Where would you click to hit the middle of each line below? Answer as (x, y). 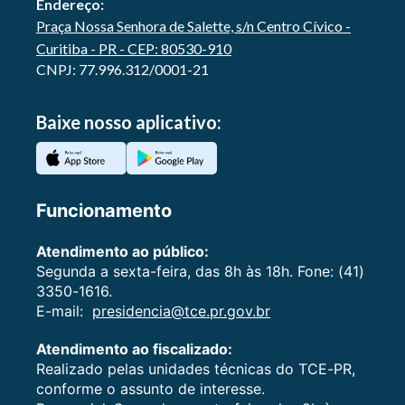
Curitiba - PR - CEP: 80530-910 (134, 49)
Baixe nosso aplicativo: (129, 122)
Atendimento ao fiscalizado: (134, 349)
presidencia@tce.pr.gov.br (181, 311)
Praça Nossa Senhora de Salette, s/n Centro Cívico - (193, 26)
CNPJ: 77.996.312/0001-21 (122, 70)
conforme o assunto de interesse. (151, 389)
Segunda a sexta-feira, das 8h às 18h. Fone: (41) (200, 272)
